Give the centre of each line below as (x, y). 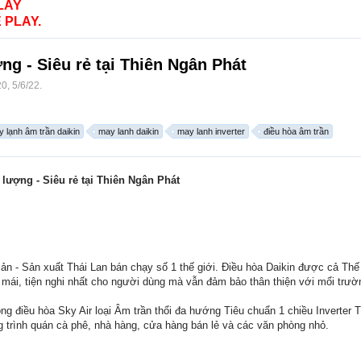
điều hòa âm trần (296, 132)
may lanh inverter (211, 132)
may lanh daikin (129, 132)
